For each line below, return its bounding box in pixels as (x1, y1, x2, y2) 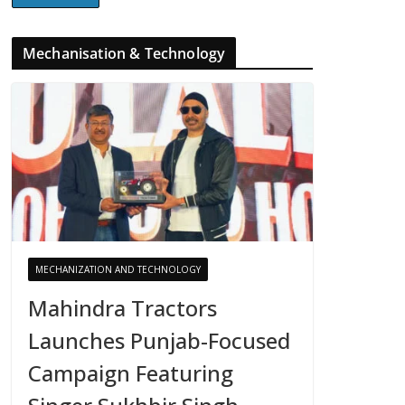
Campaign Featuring (28, 358, 233, 389)
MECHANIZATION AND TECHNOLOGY (35, 263, 201, 277)
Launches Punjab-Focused (28, 325, 290, 356)
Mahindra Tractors (28, 293, 217, 324)
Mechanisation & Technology (23, 43, 226, 63)
